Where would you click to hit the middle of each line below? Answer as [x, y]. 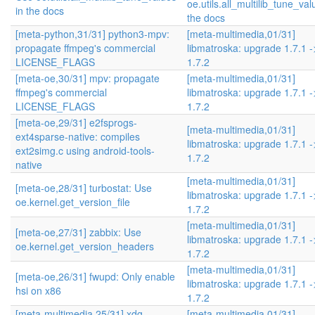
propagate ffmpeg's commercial [85, 48]
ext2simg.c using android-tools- [85, 150]
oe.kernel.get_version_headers [85, 246]
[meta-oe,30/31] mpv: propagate [88, 78]
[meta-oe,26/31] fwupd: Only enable [95, 276]
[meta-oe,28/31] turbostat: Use [84, 188]
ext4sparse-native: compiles [78, 136]
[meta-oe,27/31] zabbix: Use [78, 232]
